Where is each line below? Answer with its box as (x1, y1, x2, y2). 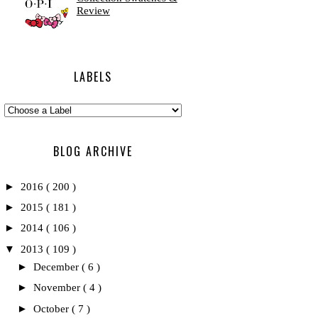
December (33, 261, 82, 273)
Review (76, 4, 110, 16)
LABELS (74, 68, 112, 85)
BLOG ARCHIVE (53, 143, 133, 160)
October (33, 302, 72, 314)
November (33, 282, 83, 294)
